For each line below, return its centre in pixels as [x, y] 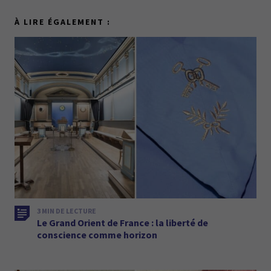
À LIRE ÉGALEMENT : [63, 22]
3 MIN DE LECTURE [67, 211]
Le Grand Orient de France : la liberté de [122, 222]
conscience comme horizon [97, 234]
